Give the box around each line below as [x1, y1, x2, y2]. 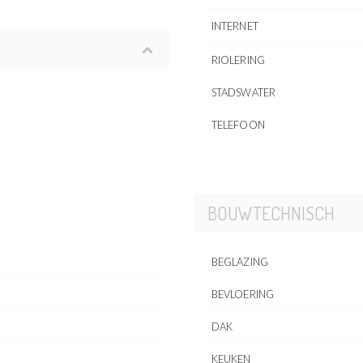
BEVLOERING [211, 288, 275, 301]
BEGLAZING [211, 255, 269, 269]
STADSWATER [211, 86, 276, 100]
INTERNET [211, 19, 258, 33]
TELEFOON [211, 118, 265, 132]
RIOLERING [211, 53, 266, 67]
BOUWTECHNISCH [207, 202, 335, 225]
